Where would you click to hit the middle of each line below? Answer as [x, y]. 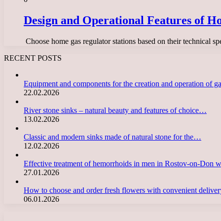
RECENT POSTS [33, 58]
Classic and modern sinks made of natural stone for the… [112, 137]
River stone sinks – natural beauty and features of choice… [115, 110]
